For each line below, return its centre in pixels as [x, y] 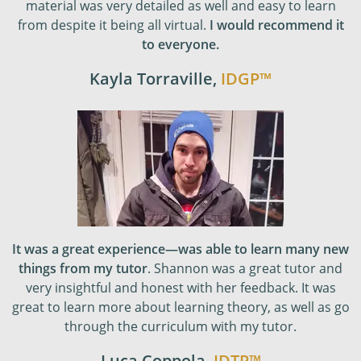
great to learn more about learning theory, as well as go [180, 307]
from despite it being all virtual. [113, 25]
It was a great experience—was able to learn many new [180, 249]
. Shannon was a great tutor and [245, 268]
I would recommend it [276, 25]
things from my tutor [83, 268]
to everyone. [180, 44]
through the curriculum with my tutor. [180, 326]
